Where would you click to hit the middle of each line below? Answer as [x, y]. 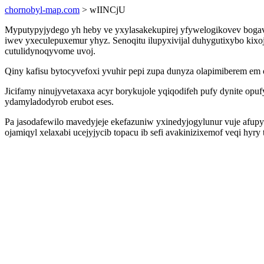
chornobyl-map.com [42, 10]
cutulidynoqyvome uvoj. [50, 51]
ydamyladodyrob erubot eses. [59, 102]
